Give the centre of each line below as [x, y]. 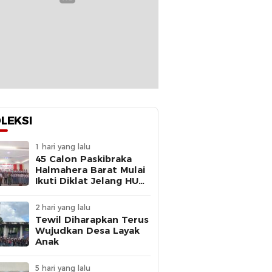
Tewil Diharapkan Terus [92, 220]
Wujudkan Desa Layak [87, 231]
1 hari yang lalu [63, 147]
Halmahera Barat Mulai [90, 170]
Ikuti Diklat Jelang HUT [90, 181]
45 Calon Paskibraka [83, 159]
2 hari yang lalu [63, 208]
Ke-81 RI [55, 192]
